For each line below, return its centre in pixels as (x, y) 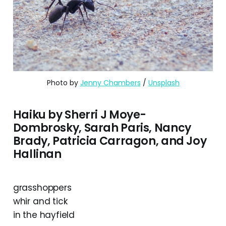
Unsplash (164, 83)
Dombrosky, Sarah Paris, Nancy (102, 128)
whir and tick (40, 202)
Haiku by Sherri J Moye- (80, 115)
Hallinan (37, 154)
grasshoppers (42, 188)
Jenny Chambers (110, 83)
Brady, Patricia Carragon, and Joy (110, 141)
